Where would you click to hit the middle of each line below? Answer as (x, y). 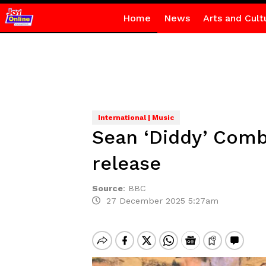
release (126, 163)
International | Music (136, 118)
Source (107, 188)
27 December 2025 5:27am (159, 201)
